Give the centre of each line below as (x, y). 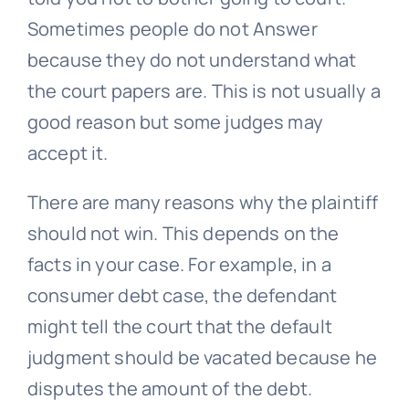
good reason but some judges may (175, 122)
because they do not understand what (192, 60)
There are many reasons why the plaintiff (203, 203)
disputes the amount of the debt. (170, 389)
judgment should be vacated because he (202, 358)
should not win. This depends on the (183, 234)
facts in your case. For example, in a (179, 265)
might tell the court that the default (179, 327)
